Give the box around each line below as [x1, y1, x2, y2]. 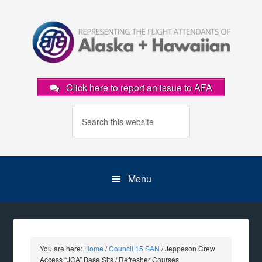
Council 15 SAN [109, 243, 160, 253]
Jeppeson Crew [163, 243, 216, 253]
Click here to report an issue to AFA [64, 81, 212, 94]
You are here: [40, 243, 85, 253]
